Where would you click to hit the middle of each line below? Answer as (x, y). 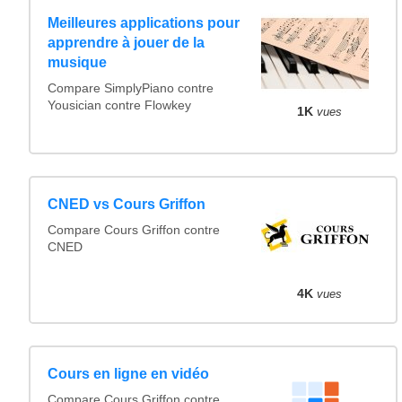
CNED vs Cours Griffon (127, 205)
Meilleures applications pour (144, 22)
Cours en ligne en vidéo (129, 374)
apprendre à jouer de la (127, 42)
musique (78, 62)
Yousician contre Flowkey (120, 105)
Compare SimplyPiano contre (131, 88)
